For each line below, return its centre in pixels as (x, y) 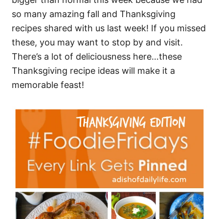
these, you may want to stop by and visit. (97, 42)
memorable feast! (49, 85)
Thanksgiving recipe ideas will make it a (93, 71)
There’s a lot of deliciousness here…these (97, 56)
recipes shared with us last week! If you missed (109, 28)
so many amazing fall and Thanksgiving (94, 14)
